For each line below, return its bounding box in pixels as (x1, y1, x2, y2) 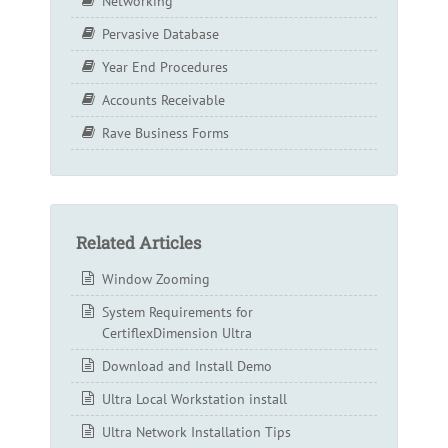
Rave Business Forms (102, 123, 229, 142)
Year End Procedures (102, 57, 228, 76)
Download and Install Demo (102, 356, 272, 375)
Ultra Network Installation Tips (102, 422, 291, 441)
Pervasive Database (102, 24, 219, 43)
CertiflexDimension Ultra (102, 323, 252, 342)
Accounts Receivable (102, 90, 225, 109)
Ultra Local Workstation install (102, 389, 287, 408)
